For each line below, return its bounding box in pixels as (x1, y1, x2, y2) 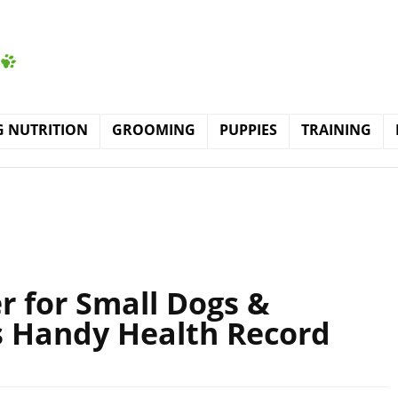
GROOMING (112, 120, 195, 139)
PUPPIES (219, 120, 277, 139)
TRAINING (301, 120, 371, 139)
